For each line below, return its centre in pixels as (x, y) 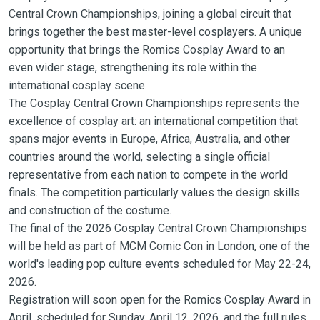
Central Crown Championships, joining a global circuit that (150, 14)
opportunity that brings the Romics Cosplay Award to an (146, 49)
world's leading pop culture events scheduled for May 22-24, (159, 264)
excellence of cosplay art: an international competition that (153, 121)
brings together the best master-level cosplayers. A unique (155, 31)
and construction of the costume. (90, 210)
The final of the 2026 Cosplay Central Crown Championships (157, 228)
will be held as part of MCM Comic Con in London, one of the (159, 246)
